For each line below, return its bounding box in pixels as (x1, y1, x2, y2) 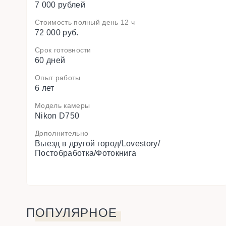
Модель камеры (35, 101, 90, 109)
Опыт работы (35, 74, 81, 82)
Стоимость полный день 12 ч (35, 18, 135, 26)
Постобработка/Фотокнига (35, 149, 137, 157)
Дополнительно (35, 129, 89, 137)
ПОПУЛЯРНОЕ (26, 206, 117, 219)
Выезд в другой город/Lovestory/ (35, 139, 160, 148)
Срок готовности (35, 46, 91, 54)
